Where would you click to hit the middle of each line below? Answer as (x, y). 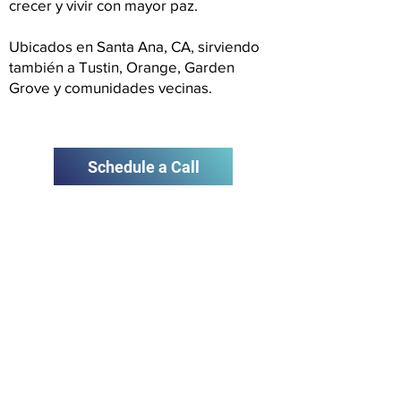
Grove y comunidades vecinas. (111, 87)
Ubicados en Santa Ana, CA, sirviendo (134, 46)
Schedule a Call (143, 166)
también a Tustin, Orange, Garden (122, 67)
